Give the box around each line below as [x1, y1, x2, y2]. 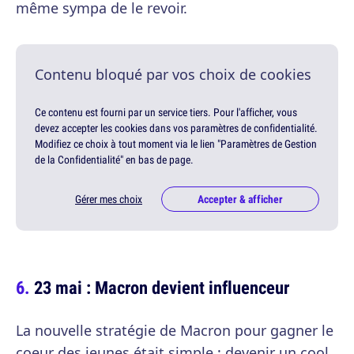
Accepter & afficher [198, 192, 283, 207]
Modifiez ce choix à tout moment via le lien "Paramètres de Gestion [35, 137, 317, 152]
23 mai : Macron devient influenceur [34, 275, 289, 300]
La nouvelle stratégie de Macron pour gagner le [16, 321, 333, 341]
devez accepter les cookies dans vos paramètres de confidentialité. [35, 121, 318, 136]
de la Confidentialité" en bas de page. [35, 153, 194, 168]
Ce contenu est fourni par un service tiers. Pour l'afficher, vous [35, 105, 297, 120]
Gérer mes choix [75, 192, 142, 207]
